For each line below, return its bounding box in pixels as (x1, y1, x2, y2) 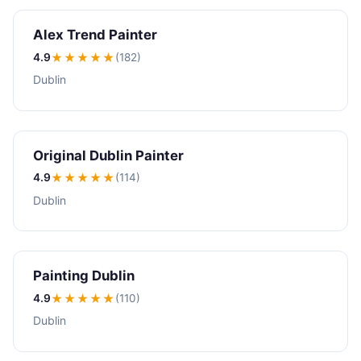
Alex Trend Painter (33, 27, 157, 44)
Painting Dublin (33, 268, 135, 284)
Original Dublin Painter (33, 147, 184, 164)
